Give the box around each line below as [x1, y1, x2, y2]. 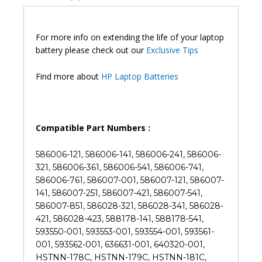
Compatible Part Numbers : [36, 122, 150, 134]
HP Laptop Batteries [101, 70, 178, 82]
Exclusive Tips [146, 44, 198, 56]
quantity [23, 121, 54, 131]
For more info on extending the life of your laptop [36, 32, 224, 43]
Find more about [36, 70, 101, 82]
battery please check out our [36, 44, 146, 56]
